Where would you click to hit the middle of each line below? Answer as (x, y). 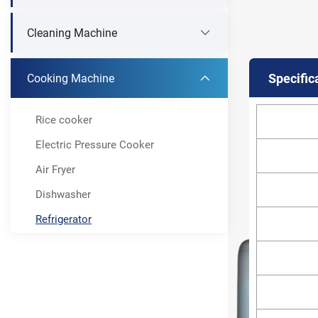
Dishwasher (63, 194)
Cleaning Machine (72, 33)
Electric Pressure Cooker (95, 144)
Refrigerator (64, 219)
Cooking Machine (71, 78)
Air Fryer (55, 169)
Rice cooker (64, 120)
